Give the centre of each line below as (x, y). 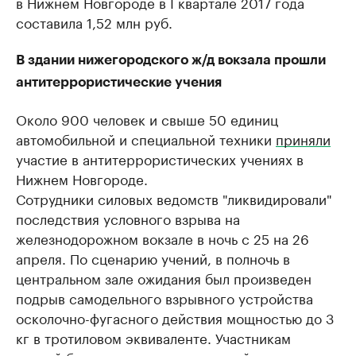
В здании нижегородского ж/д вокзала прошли (171, 60)
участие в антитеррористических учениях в (160, 158)
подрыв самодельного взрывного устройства (164, 297)
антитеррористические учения (119, 82)
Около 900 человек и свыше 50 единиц (147, 118)
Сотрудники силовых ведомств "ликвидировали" (174, 197)
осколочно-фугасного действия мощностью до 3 (175, 317)
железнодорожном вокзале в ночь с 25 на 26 (163, 237)
